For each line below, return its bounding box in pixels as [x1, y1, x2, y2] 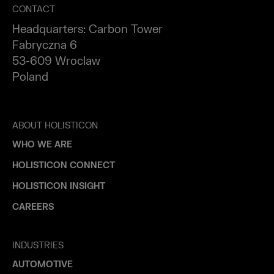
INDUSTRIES [12, 240, 64, 251]
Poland [12, 70, 48, 84]
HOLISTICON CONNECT [12, 160, 115, 171]
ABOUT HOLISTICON [12, 120, 98, 131]
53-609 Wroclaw [12, 54, 100, 68]
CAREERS [12, 201, 54, 212]
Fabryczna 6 [12, 38, 77, 53]
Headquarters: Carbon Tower [12, 22, 163, 37]
